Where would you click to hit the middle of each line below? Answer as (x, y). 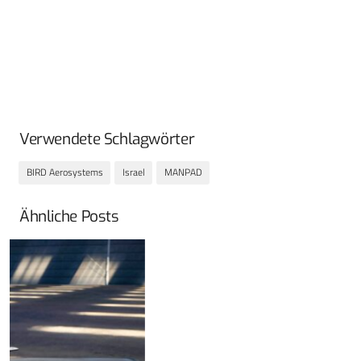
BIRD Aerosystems (64, 172)
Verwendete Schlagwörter (107, 139)
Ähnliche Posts (69, 217)
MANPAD (183, 172)
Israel (133, 172)
